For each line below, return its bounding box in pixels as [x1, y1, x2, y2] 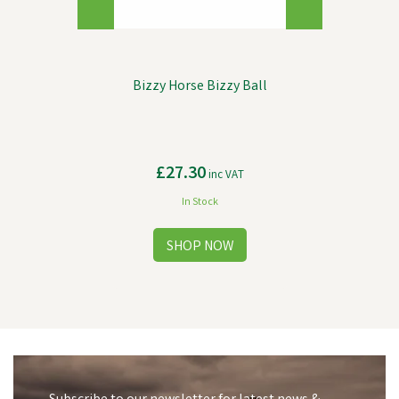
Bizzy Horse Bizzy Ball [132, 77, 267, 97]
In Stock [181, 195, 218, 210]
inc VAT [205, 167, 244, 184]
